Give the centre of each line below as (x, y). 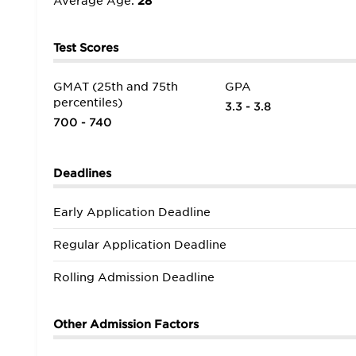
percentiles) (88, 103)
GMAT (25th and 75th (116, 87)
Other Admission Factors (126, 324)
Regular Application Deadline (140, 245)
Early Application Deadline (132, 212)
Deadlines (82, 173)
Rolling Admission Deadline (134, 277)
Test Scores (86, 48)
